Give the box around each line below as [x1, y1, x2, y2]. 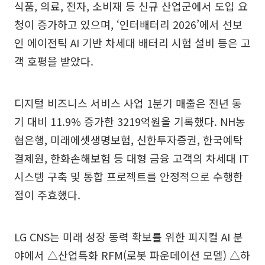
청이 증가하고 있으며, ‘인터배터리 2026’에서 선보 [14, 17, 243, 32]
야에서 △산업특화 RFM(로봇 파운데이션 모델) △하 [14, 247, 250, 263]
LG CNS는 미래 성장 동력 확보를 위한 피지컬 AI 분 [14, 229, 243, 244]
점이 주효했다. [14, 187, 80, 202]
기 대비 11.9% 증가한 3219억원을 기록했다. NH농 [14, 114, 245, 129]
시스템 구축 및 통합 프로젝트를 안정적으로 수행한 [14, 169, 243, 184]
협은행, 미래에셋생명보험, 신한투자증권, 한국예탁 [14, 132, 243, 147]
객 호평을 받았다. [14, 53, 93, 69]
